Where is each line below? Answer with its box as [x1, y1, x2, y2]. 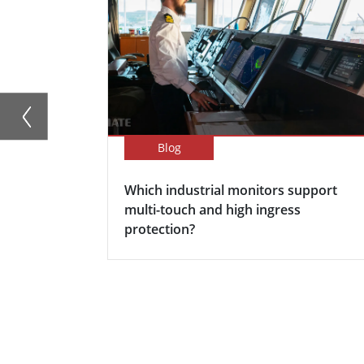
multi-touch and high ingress [124, 201, 301, 219]
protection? [124, 220, 195, 239]
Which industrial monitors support [124, 181, 337, 200]
